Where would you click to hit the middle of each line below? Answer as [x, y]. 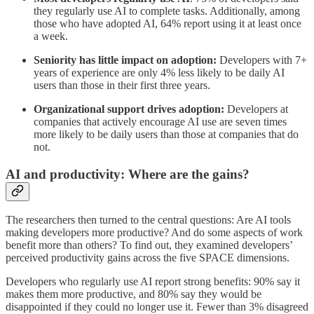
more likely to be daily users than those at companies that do [166, 134]
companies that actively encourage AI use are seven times [160, 121]
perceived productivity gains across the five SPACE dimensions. [148, 258]
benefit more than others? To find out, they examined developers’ [149, 245]
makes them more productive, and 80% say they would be [134, 294]
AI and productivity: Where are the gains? [128, 174]
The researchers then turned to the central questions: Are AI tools [148, 220]
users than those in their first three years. [122, 85]
